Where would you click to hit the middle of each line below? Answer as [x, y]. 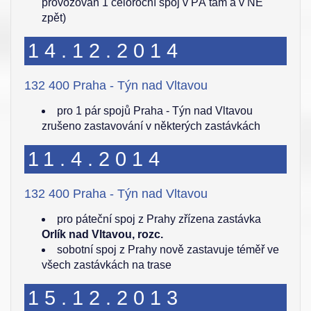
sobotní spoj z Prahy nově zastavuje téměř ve [168, 250]
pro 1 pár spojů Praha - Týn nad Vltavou [155, 111]
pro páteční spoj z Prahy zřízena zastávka [159, 219]
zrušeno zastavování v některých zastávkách [151, 126]
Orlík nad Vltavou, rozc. [102, 234]
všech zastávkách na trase [107, 265]
